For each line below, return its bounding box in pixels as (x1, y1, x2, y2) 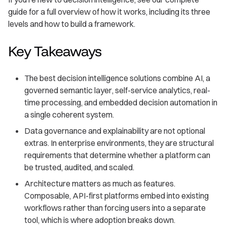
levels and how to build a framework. (8, 19, 135, 29)
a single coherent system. (24, 109, 114, 120)
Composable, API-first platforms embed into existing (24, 191, 209, 201)
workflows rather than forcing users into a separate (24, 203, 206, 213)
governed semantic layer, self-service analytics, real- (24, 85, 210, 96)
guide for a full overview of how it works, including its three (8, 7, 210, 17)
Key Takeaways (8, 42, 101, 60)
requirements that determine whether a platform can (24, 150, 210, 161)
